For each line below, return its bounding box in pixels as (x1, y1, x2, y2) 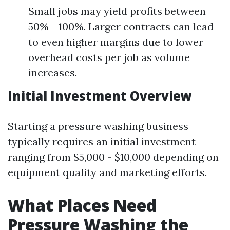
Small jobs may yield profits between (28, 5, 206, 17)
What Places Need (8, 194, 157, 216)
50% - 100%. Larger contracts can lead (28, 20, 214, 33)
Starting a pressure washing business (8, 120, 188, 132)
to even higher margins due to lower (28, 35, 203, 48)
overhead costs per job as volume (28, 51, 190, 64)
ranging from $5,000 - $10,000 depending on (8, 150, 219, 163)
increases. (28, 66, 77, 79)
